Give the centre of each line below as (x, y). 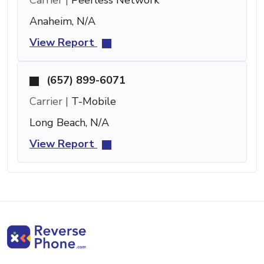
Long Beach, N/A (69, 122)
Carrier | (49, 101)
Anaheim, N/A (62, 21)
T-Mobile (92, 101)
